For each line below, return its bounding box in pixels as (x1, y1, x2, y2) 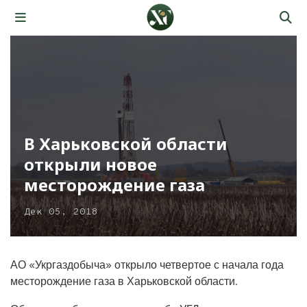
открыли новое (24, 152, 157, 175)
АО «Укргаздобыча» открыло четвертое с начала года (10, 258, 284, 271)
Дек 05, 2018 (24, 206, 98, 218)
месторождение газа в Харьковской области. (10, 274, 237, 288)
